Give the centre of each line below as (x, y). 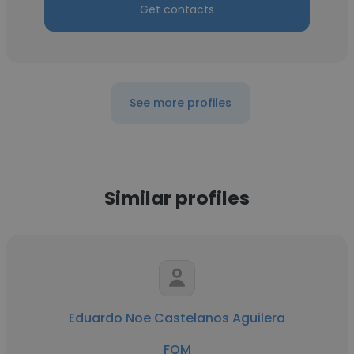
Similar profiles (177, 198)
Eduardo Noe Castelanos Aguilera (177, 318)
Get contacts (177, 9)
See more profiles (180, 103)
